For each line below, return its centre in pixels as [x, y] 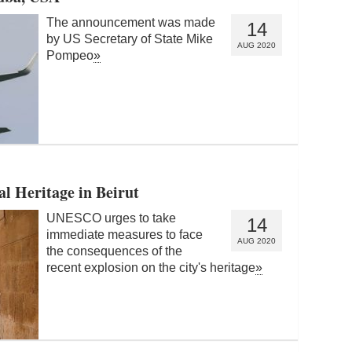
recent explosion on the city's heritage [151, 267]
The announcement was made [131, 22]
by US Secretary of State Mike [130, 38]
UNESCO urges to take [111, 218]
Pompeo [70, 55]
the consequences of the [114, 251]
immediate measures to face [125, 234]
